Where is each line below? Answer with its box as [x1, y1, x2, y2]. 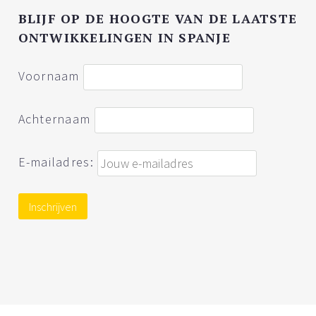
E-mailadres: [18, 153, 98, 170]
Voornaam [18, 67, 80, 84]
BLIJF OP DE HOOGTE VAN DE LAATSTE [18, 10, 298, 27]
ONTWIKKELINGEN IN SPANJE [18, 29, 231, 46]
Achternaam [18, 110, 91, 127]
